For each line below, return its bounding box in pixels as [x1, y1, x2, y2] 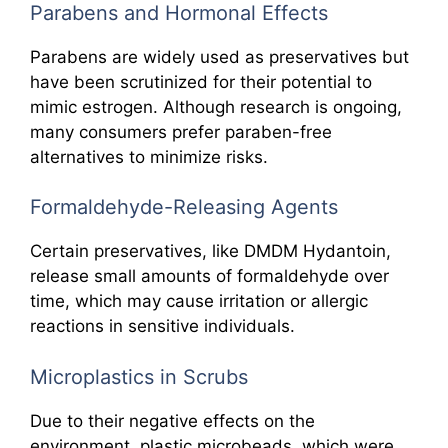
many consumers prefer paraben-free [30, 121, 332, 142]
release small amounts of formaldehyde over [30, 266, 389, 286]
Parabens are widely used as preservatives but [30, 46, 409, 67]
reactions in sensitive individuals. [30, 316, 295, 336]
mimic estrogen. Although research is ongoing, [30, 96, 402, 117]
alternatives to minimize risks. [30, 146, 268, 167]
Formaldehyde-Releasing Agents [30, 195, 338, 219]
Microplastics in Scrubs [30, 364, 248, 389]
